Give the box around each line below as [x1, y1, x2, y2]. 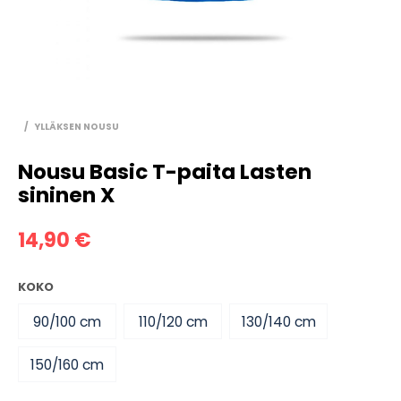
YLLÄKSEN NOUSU [35, 120, 119, 133]
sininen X [18, 181, 115, 209]
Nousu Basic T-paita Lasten [18, 158, 311, 186]
